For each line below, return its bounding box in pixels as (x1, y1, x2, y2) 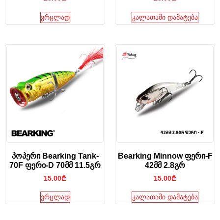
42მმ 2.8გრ (145, 161, 185, 169)
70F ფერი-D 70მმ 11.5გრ (9, 161, 101, 169)
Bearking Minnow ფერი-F (117, 151, 213, 160)
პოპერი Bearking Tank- (11, 151, 99, 160)
